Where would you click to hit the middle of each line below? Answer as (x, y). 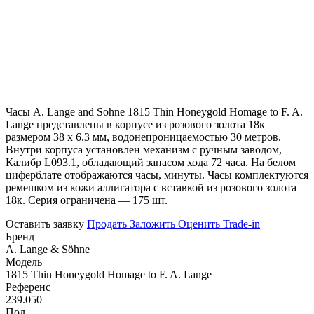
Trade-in (241, 224)
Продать (107, 224)
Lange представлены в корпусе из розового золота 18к (135, 124)
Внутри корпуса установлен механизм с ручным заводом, (144, 149)
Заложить (152, 224)
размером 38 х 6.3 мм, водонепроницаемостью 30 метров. (143, 137)
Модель (24, 261)
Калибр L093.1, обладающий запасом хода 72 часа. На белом (151, 162)
